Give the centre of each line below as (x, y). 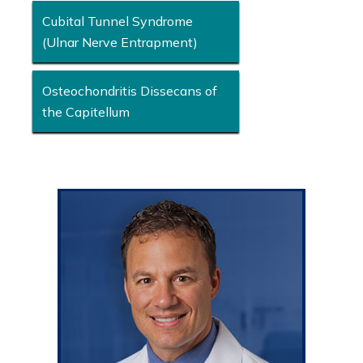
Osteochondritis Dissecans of (130, 91)
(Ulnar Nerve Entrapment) (120, 42)
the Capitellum (86, 112)
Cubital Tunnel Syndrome (117, 21)
